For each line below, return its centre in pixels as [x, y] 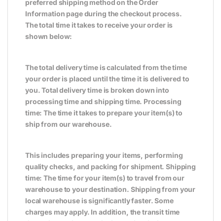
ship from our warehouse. [69, 124]
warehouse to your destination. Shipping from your [110, 189]
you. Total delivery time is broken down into [97, 90]
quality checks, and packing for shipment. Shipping [110, 166]
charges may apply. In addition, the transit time [103, 212]
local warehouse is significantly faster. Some [99, 200]
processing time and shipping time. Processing [103, 101]
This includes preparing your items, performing [104, 155]
